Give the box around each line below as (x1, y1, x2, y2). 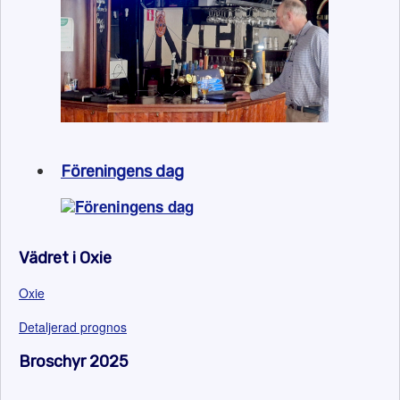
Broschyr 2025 (19, 352, 129, 371)
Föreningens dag (61, 162, 184, 181)
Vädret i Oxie (19, 248, 112, 268)
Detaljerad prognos (19, 318, 127, 336)
